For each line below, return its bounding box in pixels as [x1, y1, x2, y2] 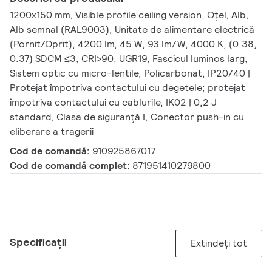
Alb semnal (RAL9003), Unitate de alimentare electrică [10, 23, 254, 36]
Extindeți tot [191, 237, 247, 250]
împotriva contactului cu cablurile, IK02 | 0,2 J [10, 96, 217, 109]
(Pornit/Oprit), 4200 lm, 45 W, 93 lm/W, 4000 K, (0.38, [10, 38, 257, 51]
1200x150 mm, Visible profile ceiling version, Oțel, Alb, [10, 8, 249, 22]
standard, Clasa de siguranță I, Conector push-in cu [10, 110, 244, 124]
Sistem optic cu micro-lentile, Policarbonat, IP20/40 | [10, 67, 250, 80]
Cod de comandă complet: [10, 159, 132, 172]
